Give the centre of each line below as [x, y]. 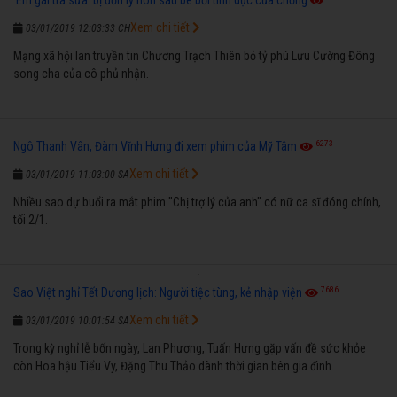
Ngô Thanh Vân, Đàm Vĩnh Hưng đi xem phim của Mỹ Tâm [155, 146]
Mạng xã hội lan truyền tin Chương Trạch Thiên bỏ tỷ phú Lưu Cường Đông [194, 55]
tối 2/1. [31, 219]
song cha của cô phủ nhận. [81, 73]
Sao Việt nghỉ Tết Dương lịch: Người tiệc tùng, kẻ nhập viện [158, 292]
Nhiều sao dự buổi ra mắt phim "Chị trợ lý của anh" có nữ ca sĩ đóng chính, [197, 202]
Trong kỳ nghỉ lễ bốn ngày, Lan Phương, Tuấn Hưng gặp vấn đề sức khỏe [190, 348]
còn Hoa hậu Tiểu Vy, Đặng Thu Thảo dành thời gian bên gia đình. [174, 366]
